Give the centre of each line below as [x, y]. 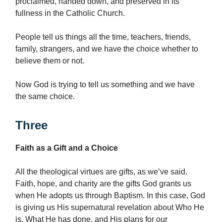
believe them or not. [50, 61]
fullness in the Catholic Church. [70, 13]
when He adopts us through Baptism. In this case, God [110, 196]
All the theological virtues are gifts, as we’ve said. [101, 172]
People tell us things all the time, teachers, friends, [103, 37]
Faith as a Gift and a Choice [67, 148]
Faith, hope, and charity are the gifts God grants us [103, 184]
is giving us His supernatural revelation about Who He [110, 208]
